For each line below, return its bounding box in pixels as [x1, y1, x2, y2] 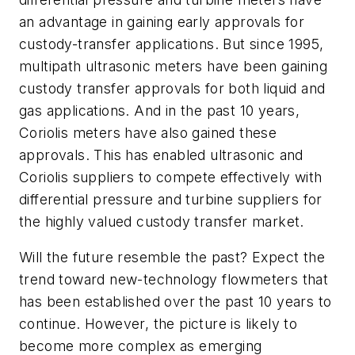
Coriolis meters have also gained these [19, 124, 277, 141]
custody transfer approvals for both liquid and [19, 79, 326, 97]
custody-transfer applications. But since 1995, [19, 35, 324, 52]
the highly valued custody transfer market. [19, 212, 304, 230]
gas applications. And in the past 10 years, [19, 101, 300, 119]
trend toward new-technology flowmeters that [19, 271, 329, 288]
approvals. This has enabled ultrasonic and [19, 146, 303, 163]
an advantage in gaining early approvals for [19, 13, 305, 30]
